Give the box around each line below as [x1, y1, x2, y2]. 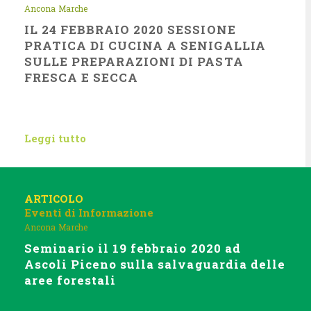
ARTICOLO [24, 192, 83, 205]
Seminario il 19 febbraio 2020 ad [24, 240, 241, 256]
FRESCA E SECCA [24, 69, 139, 85]
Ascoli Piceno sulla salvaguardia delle [24, 256, 285, 272]
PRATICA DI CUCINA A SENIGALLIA [24, 37, 266, 53]
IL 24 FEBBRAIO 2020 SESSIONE [24, 22, 236, 37]
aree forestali [24, 272, 117, 288]
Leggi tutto [24, 131, 86, 145]
